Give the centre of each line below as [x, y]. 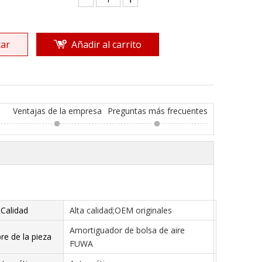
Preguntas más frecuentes [157, 111]
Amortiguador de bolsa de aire [127, 230]
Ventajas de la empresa [57, 111]
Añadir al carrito [106, 44]
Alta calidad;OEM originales [121, 210]
